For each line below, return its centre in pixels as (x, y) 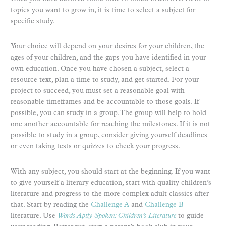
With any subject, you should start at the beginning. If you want (110, 172)
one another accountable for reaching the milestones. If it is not (110, 125)
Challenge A (110, 205)
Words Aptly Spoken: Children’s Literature (117, 216)
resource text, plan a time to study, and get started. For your (105, 80)
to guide (190, 216)
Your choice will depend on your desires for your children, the (107, 47)
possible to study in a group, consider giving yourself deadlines (109, 136)
